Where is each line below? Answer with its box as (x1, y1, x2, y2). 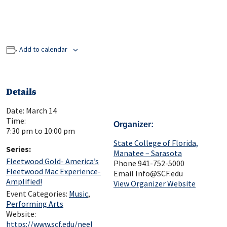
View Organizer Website (113, 178, 196, 189)
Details (6, 86, 36, 98)
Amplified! (6, 176, 42, 187)
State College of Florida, (113, 138, 198, 148)
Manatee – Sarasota (113, 148, 182, 159)
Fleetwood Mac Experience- (6, 166, 101, 177)
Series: (6, 144, 31, 155)
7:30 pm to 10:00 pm (6, 126, 75, 136)
